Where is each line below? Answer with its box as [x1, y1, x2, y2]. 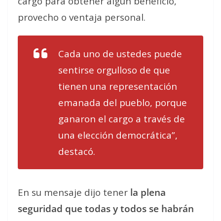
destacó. [58, 145, 95, 157]
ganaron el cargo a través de [58, 112, 185, 125]
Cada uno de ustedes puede [58, 47, 182, 60]
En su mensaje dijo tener [18, 186, 130, 198]
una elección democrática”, [58, 129, 178, 141]
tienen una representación [58, 80, 177, 92]
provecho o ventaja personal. [18, 11, 146, 23]
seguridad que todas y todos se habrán [18, 202, 194, 215]
